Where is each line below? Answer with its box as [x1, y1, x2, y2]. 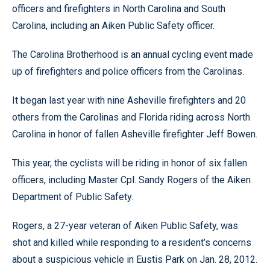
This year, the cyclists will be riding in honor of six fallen [12, 157, 247, 169]
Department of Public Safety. [12, 191, 133, 202]
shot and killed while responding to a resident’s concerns [12, 237, 251, 248]
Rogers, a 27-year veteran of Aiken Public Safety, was [12, 220, 238, 231]
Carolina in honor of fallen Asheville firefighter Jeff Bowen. [12, 128, 257, 140]
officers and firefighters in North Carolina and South [12, 3, 225, 14]
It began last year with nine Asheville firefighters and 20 [12, 95, 246, 106]
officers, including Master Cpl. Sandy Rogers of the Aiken [12, 174, 251, 186]
